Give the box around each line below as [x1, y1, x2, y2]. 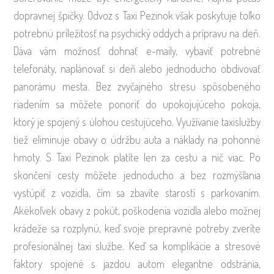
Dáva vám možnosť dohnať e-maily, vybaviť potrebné [13, 44, 261, 58]
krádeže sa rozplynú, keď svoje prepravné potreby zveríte [13, 221, 261, 235]
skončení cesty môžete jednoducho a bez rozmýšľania [13, 168, 261, 182]
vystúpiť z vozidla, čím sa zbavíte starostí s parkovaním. [13, 186, 261, 200]
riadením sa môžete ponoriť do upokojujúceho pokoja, [13, 97, 261, 111]
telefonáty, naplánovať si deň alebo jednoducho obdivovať [13, 62, 261, 76]
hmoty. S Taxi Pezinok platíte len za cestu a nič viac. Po [13, 150, 261, 165]
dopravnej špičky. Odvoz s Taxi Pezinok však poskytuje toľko [13, 9, 261, 23]
